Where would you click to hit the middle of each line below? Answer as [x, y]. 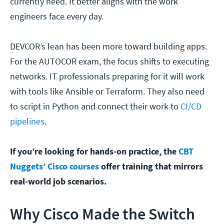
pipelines [27, 121]
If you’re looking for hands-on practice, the [94, 151]
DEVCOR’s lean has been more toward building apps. [108, 46]
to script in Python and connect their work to [95, 106]
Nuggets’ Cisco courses [54, 166]
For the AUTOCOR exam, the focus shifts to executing [109, 61]
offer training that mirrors [151, 166]
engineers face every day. [57, 16]
